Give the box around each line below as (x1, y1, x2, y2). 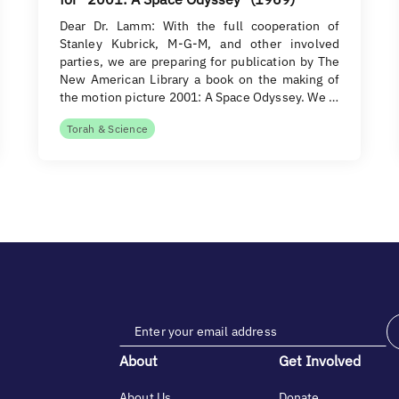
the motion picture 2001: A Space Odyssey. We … (59, 89, 339, 105)
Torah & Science (66, 122, 149, 135)
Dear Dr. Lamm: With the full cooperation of (59, 18, 340, 34)
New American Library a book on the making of (59, 71, 340, 87)
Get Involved (278, 352, 361, 370)
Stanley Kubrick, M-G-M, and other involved (59, 36, 340, 52)
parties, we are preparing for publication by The (59, 53, 340, 69)
